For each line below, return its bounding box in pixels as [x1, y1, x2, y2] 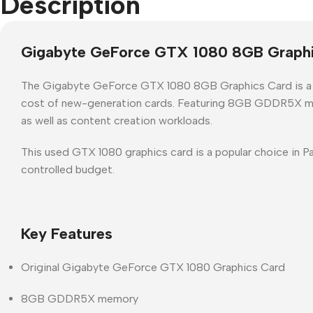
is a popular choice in [193, 145, 303, 159]
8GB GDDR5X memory [21, 291, 138, 305]
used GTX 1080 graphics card [45, 145, 193, 159]
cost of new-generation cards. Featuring [21, 96, 228, 110]
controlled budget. [21, 162, 115, 176]
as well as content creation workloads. [21, 113, 212, 127]
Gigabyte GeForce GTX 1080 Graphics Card [62, 260, 285, 274]
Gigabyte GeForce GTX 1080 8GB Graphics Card [43, 78, 292, 92]
